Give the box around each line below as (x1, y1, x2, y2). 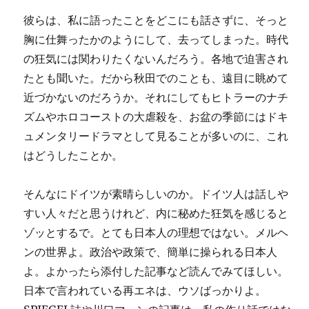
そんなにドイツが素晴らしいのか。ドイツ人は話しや (23, 187, 289, 201)
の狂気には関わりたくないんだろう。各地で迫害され (23, 52, 289, 66)
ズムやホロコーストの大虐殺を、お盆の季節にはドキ (23, 110, 289, 123)
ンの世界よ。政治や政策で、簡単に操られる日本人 (23, 245, 278, 259)
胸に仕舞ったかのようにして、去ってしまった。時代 (23, 32, 289, 46)
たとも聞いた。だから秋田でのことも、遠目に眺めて (23, 71, 289, 85)
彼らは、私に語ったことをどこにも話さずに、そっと (23, 13, 289, 27)
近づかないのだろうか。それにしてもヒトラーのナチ (23, 90, 289, 104)
